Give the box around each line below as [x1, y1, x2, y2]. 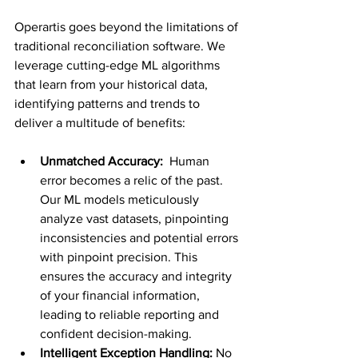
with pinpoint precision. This [40, 250, 201, 264]
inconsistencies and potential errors [40, 231, 241, 245]
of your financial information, [40, 288, 203, 302]
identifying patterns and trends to [14, 97, 203, 110]
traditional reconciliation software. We [14, 39, 229, 53]
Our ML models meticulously [40, 193, 202, 206]
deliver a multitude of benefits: [14, 116, 185, 129]
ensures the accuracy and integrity [40, 269, 235, 283]
